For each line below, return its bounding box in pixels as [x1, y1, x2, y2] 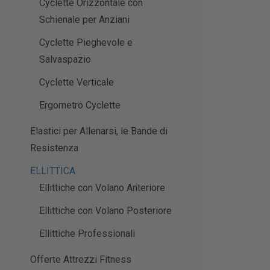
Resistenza [30, 142, 78, 154]
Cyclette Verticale [39, 77, 114, 89]
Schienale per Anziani [39, 14, 130, 26]
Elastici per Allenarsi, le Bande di [30, 125, 168, 137]
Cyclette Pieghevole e [39, 37, 133, 49]
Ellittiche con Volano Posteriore [39, 205, 172, 217]
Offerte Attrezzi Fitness [30, 254, 131, 266]
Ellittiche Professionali [39, 228, 135, 240]
